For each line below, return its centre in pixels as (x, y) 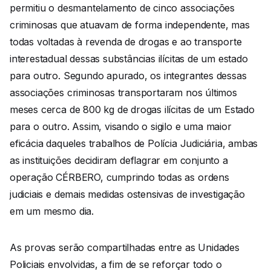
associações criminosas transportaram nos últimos (123, 93)
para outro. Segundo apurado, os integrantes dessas (128, 76)
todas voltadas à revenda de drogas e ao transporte (126, 42)
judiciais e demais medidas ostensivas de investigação (127, 194)
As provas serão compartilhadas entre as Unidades (125, 248)
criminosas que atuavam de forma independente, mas (130, 25)
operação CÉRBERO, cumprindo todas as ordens (119, 178)
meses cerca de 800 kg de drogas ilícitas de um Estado (132, 110)
